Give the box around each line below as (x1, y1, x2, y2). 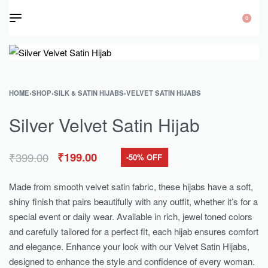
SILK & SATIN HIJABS (54, 88, 124, 98)
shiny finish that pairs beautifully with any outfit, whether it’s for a (9, 194, 258, 208)
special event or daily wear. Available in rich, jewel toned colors (9, 209, 252, 223)
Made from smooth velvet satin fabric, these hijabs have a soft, (9, 179, 253, 193)
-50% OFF (126, 151, 163, 163)
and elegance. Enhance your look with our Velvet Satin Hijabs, (9, 239, 249, 252)
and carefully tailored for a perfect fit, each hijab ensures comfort (9, 224, 258, 237)
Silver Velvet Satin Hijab (9, 112, 200, 138)
